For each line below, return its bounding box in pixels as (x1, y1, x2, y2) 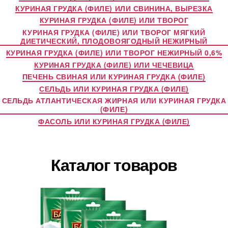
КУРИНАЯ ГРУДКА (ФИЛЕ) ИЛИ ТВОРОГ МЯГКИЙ (22, 26, 206, 37)
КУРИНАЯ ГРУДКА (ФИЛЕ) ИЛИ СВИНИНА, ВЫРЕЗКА (15, 3, 213, 13)
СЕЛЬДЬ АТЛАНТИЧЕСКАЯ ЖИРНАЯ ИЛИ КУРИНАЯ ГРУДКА (2, 95, 226, 105)
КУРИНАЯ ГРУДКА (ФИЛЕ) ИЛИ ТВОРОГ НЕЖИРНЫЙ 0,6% (6, 47, 222, 58)
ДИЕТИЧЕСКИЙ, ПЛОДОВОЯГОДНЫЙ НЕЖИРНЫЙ (20, 35, 208, 46)
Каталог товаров (50, 153, 178, 176)
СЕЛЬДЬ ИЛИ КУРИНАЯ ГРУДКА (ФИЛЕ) (39, 83, 189, 94)
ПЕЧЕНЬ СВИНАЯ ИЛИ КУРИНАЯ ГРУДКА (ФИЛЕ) (22, 71, 206, 81)
